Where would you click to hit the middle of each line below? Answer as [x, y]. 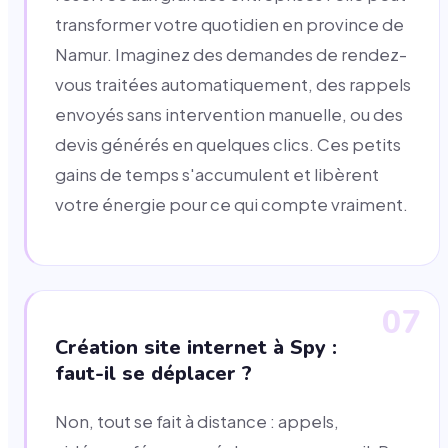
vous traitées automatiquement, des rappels [233, 84]
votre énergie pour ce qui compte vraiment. [231, 204]
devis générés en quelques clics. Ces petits [228, 144]
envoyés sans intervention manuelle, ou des [229, 114]
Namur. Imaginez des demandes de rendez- [231, 54]
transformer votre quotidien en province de [229, 24]
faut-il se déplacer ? [153, 374]
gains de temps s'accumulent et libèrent [217, 174]
